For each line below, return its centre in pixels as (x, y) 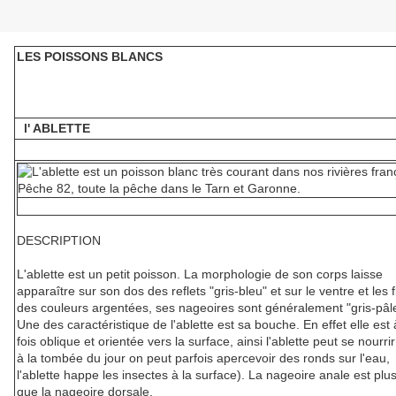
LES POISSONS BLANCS (90, 57)
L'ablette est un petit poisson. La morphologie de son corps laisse (200, 274)
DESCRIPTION (59, 241)
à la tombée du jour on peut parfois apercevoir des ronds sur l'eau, (203, 358)
